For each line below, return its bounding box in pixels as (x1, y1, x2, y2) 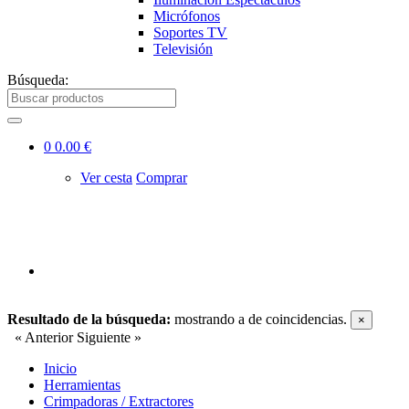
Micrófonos (153, 8, 220, 24)
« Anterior (7, 330, 73, 345)
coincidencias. (266, 311, 351, 327)
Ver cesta (80, 170, 132, 185)
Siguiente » (77, 330, 149, 345)
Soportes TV (153, 25, 227, 40)
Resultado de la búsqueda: (7, 311, 171, 327)
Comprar (136, 170, 187, 185)
